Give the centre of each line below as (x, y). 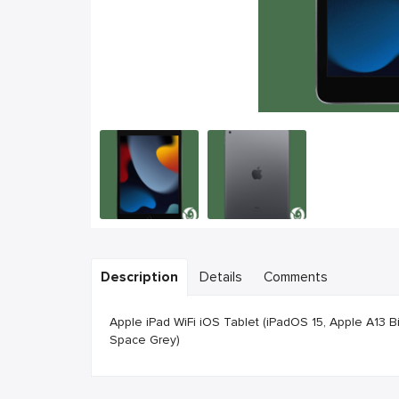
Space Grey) (145, 340)
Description (139, 277)
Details (221, 277)
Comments (296, 277)
